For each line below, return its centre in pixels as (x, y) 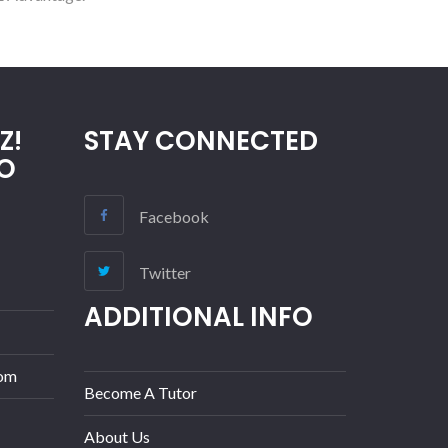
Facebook (173, 217)
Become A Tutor (140, 392)
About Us (116, 436)
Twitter (164, 273)
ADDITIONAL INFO (198, 316)
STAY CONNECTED (200, 141)
